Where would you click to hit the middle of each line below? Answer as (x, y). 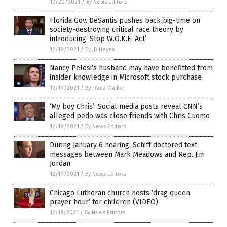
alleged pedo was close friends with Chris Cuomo (130, 116)
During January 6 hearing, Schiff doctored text (123, 145)
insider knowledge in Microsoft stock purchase (126, 77)
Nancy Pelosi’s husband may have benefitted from (131, 68)
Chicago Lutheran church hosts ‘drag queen (120, 193)
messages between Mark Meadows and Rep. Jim (127, 154)
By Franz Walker (105, 88)
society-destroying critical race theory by (117, 29)
